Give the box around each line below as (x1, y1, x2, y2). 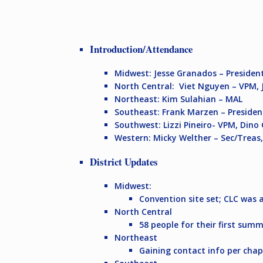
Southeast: (114, 106, 162, 117)
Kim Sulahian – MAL (162, 93, 242, 104)
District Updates (90, 154, 158, 169)
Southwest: (114, 119, 161, 130)
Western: (114, 131, 153, 143)
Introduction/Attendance (90, 42, 193, 57)
